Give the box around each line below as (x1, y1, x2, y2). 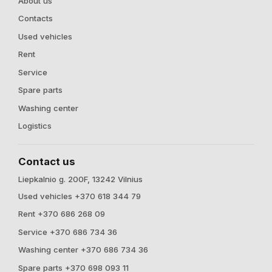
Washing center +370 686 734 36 (18, 245, 148, 255)
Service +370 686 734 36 (18, 226, 117, 237)
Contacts (18, 13, 53, 24)
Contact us (18, 155, 75, 168)
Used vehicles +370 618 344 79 (18, 191, 141, 201)
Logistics (18, 121, 52, 131)
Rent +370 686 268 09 (18, 209, 105, 219)
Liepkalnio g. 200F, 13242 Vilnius (18, 174, 143, 185)
